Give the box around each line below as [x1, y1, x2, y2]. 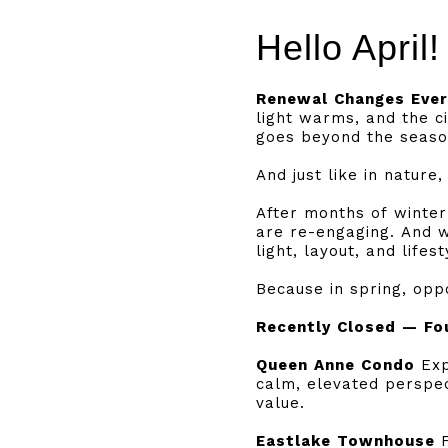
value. [256, 394, 305, 412]
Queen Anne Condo [256, 356, 421, 374]
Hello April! [256, 27, 440, 68]
